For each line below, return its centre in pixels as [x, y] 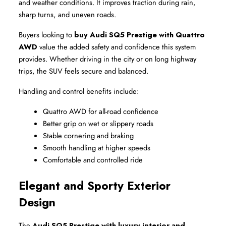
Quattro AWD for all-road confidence [101, 111]
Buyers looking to [46, 35]
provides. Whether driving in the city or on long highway [107, 59]
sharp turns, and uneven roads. [67, 15]
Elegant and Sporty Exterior [95, 186]
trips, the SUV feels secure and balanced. [83, 71]
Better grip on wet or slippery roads [98, 124]
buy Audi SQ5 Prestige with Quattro [139, 35]
